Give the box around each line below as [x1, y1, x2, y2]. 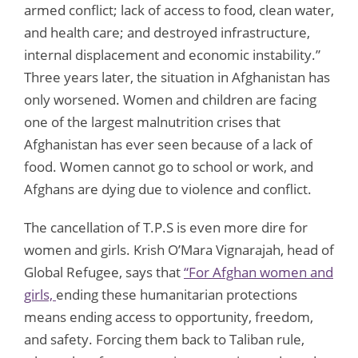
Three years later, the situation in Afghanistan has [24, 67, 330, 86]
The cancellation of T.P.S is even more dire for [24, 217, 308, 237]
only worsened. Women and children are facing [24, 89, 316, 109]
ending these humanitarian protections [56, 284, 297, 304]
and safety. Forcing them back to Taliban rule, [24, 329, 304, 348]
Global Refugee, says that [24, 262, 184, 281]
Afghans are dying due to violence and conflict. [24, 179, 315, 198]
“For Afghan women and [184, 262, 333, 281]
